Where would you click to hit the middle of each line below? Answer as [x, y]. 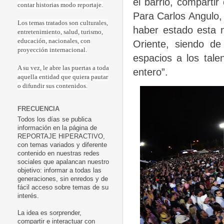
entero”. [152, 72]
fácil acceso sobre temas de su [63, 188]
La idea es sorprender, [49, 213]
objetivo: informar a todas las [59, 171]
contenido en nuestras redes [58, 154]
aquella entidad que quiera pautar [63, 77]
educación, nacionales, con [54, 41]
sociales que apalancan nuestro [63, 162]
